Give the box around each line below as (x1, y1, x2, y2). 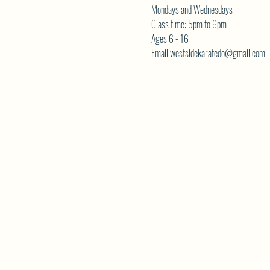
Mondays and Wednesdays (151, 2, 233, 17)
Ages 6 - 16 (151, 31, 189, 46)
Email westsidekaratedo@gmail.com (151, 46, 265, 60)
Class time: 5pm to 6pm (151, 17, 227, 31)
